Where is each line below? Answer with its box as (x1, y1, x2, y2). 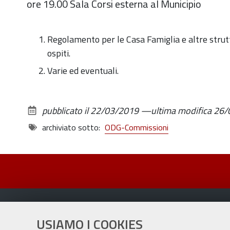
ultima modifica (151, 103, 212, 118)
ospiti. (47, 46, 72, 60)
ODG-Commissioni (105, 121, 169, 133)
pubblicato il (42, 103, 88, 118)
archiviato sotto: (42, 121, 101, 133)
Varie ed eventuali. (47, 64, 119, 78)
